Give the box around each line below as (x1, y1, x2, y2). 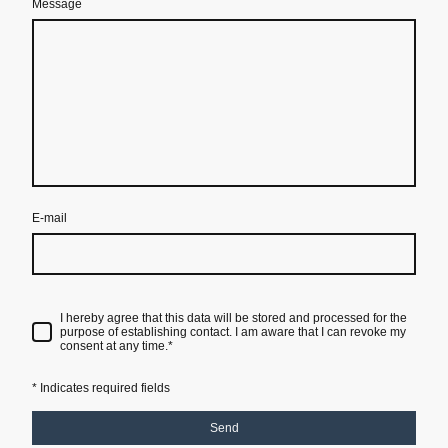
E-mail (32, 210, 67, 225)
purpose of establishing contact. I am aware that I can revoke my (60, 325, 406, 340)
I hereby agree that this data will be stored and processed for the (60, 311, 407, 326)
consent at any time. (60, 339, 168, 354)
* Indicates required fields (32, 381, 170, 396)
